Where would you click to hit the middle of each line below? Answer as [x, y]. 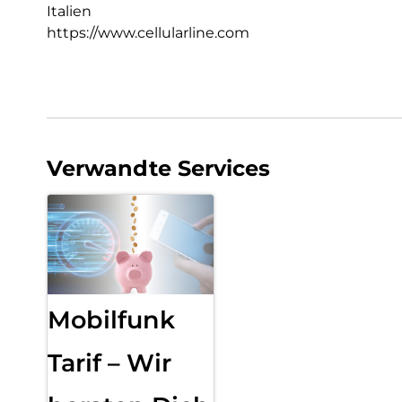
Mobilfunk [111, 319]
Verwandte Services [158, 168]
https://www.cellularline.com [148, 32]
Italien [69, 11]
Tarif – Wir [109, 363]
